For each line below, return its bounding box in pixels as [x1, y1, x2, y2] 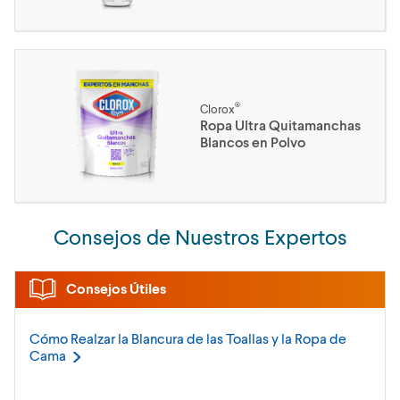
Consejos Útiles [63, 279, 166, 296]
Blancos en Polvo [200, 133, 305, 150]
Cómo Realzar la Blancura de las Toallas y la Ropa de [29, 329, 346, 346]
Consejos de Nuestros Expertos [53, 223, 347, 249]
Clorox [200, 102, 235, 116]
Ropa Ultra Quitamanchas [200, 116, 361, 133]
